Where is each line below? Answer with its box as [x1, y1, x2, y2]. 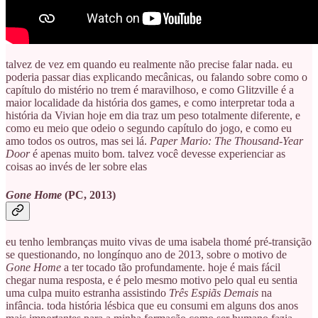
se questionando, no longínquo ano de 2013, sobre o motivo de [6, 248, 287, 261]
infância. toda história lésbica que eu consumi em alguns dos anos [6, 299, 298, 312]
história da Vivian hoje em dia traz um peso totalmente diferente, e [6, 109, 300, 122]
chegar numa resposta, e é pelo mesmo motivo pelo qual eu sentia [6, 273, 297, 286]
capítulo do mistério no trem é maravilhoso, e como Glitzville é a [6, 84, 294, 97]
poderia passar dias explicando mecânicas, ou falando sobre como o [6, 71, 307, 84]
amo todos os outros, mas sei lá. [6, 135, 150, 148]
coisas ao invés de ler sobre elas [6, 160, 147, 173]
